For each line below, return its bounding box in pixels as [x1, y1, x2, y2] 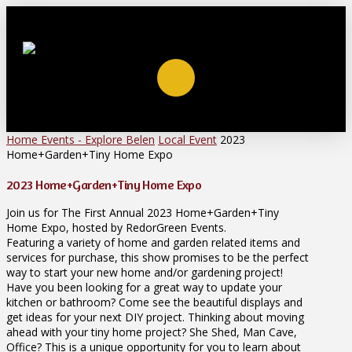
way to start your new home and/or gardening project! [6, 265, 283, 280]
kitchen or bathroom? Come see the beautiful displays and [6, 295, 302, 310]
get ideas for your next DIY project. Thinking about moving [6, 310, 304, 325]
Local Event [158, 132, 217, 147]
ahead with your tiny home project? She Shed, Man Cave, [6, 324, 297, 340]
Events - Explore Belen [41, 132, 155, 147]
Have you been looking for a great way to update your [6, 280, 282, 295]
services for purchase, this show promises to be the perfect [6, 250, 309, 266]
